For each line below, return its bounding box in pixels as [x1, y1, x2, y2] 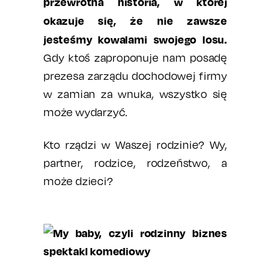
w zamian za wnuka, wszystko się [44, 88, 227, 100]
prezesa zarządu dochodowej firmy [44, 70, 227, 82]
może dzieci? [44, 175, 113, 188]
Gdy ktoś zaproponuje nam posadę [44, 51, 227, 64]
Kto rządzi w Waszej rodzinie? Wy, [44, 139, 227, 151]
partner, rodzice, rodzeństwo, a [44, 157, 227, 169]
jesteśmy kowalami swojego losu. [44, 33, 227, 46]
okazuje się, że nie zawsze [44, 14, 227, 27]
